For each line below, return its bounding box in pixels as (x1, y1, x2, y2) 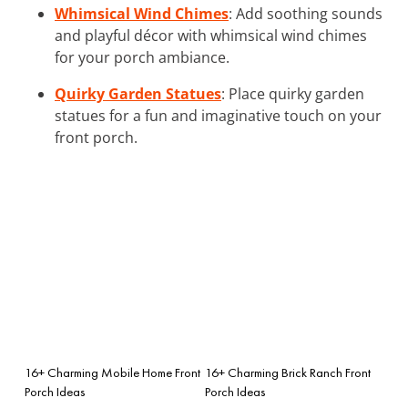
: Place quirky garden (221, 83, 364, 104)
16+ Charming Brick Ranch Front (205, 363, 371, 381)
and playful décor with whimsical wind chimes (55, 25, 367, 46)
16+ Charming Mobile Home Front (25, 363, 200, 381)
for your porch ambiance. (55, 46, 229, 67)
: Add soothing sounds (229, 3, 382, 24)
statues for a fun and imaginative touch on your (55, 105, 382, 126)
